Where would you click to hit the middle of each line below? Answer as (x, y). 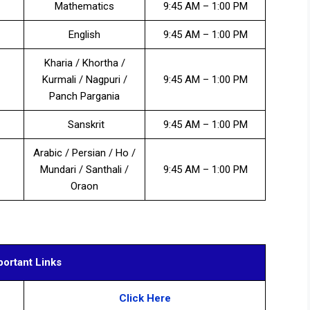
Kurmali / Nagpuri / (84, 80)
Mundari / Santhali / (84, 170)
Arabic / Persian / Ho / (84, 153)
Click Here (145, 298)
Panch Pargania (84, 97)
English (84, 35)
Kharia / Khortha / (84, 63)
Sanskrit (84, 125)
